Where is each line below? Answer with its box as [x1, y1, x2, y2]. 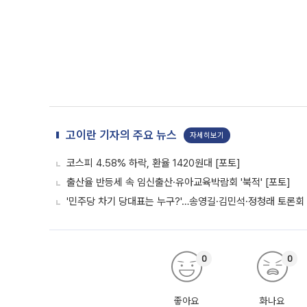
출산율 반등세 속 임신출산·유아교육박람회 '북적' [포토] [66, 176, 291, 188]
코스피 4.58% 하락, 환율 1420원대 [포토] [66, 157, 241, 169]
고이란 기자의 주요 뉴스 [66, 128, 177, 142]
